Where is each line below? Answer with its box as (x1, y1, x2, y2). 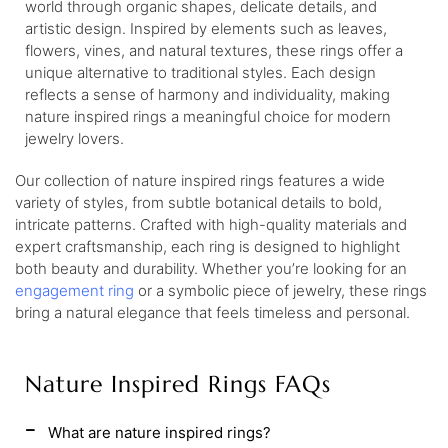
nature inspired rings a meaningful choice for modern (25, 107, 391, 126)
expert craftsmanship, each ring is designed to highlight (15, 237, 400, 256)
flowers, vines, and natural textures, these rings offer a (25, 41, 403, 60)
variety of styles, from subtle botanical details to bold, (15, 193, 382, 212)
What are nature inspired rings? (48, 423, 271, 442)
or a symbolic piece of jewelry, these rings (134, 281, 427, 300)
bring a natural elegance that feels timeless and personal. (15, 303, 410, 322)
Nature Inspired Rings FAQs (25, 370, 331, 398)
